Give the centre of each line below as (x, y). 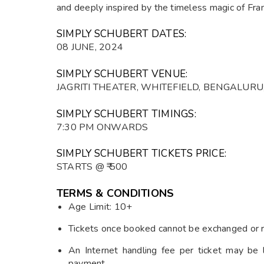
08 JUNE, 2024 (90, 47)
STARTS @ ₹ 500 (92, 166)
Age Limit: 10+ (100, 207)
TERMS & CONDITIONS (115, 193)
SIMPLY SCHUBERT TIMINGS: (126, 114)
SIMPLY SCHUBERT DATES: (122, 34)
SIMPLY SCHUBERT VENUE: (122, 74)
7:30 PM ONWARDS (103, 127)
